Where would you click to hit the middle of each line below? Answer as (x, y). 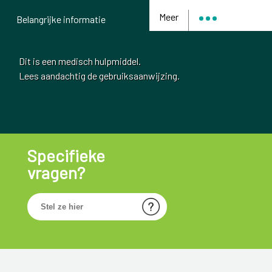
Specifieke (66, 155)
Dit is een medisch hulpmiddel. (80, 61)
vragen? (56, 172)
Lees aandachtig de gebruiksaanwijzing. (99, 76)
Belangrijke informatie (61, 19)
